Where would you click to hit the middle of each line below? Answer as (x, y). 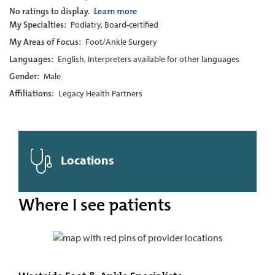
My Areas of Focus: (46, 42)
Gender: (25, 76)
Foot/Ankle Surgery (121, 42)
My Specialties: (39, 25)
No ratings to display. (50, 11)
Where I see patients (95, 205)
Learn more (115, 11)
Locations (86, 160)
